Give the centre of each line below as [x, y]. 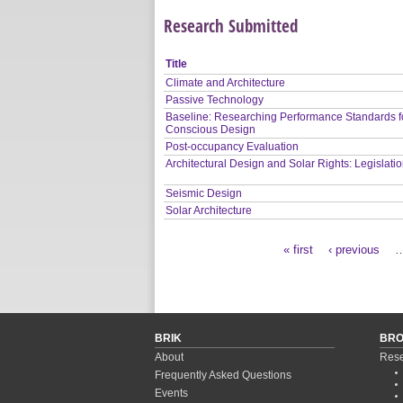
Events [171, 393]
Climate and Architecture [226, 82]
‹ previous [354, 249]
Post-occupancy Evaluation [233, 146]
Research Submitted [231, 25]
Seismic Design [204, 193]
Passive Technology [215, 99]
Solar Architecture [209, 210]
